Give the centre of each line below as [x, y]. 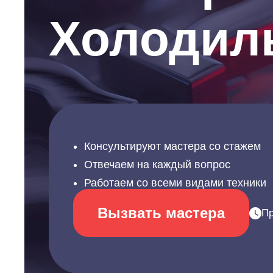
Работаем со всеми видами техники [175, 183]
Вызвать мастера [161, 213]
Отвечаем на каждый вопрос [157, 165]
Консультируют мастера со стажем [172, 146]
